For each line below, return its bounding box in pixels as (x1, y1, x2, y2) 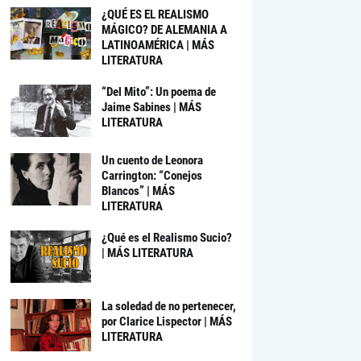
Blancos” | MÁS (101, 184, 175, 198)
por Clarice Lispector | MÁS (101, 314, 232, 329)
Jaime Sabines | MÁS (101, 100, 201, 114)
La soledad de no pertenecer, (101, 299, 236, 313)
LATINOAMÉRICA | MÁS (101, 38, 214, 52)
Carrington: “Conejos (101, 168, 202, 183)
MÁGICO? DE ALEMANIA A (101, 23, 227, 37)
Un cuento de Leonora (101, 153, 203, 168)
